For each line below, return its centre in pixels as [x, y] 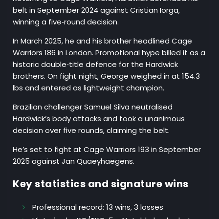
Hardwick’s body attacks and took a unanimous [99, 119]
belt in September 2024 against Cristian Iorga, [97, 10]
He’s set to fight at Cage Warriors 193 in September [107, 150]
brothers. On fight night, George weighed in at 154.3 [107, 76]
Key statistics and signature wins [101, 184]
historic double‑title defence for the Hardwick [96, 65]
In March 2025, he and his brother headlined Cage [103, 41]
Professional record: [68, 207]
